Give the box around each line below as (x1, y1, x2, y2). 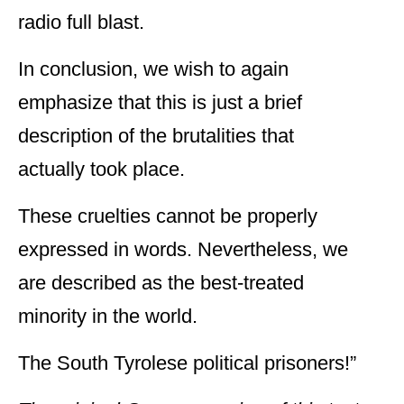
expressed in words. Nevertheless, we (18, 238, 348, 262)
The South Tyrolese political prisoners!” (18, 352, 356, 375)
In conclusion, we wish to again (18, 58, 289, 81)
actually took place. (18, 158, 185, 181)
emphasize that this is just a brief (18, 91, 302, 115)
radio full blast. (18, 11, 144, 34)
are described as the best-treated (18, 271, 304, 295)
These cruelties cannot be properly (18, 205, 317, 228)
